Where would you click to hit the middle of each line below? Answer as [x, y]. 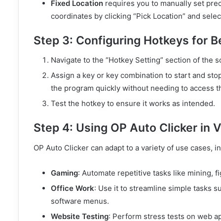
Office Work [73, 188]
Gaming [64, 173]
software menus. [81, 201]
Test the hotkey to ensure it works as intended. [134, 104]
